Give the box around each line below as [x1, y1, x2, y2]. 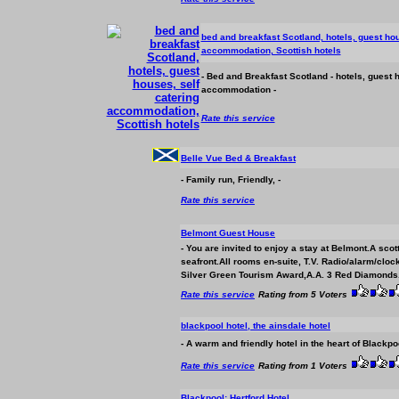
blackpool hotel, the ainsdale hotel [181, 321, 330, 330]
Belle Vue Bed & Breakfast [181, 153, 296, 163]
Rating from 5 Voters [258, 289, 347, 299]
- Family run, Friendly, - [181, 175, 281, 184]
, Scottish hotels [270, 45, 341, 55]
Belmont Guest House [181, 228, 275, 238]
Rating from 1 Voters [258, 361, 347, 370]
